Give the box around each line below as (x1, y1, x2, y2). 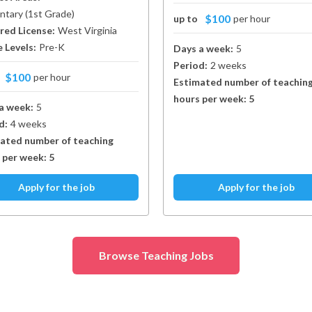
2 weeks (210, 59, 247, 71)
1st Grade (28, 8, 72, 19)
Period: (173, 59, 208, 71)
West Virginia (58, 24, 117, 36)
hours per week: (173, 93, 249, 104)
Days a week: (173, 42, 233, 54)
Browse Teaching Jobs (98, 249, 214, 262)
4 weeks (10, 118, 47, 130)
